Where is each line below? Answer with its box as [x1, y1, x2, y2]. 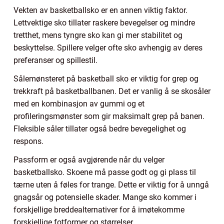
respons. [13, 136, 43, 146]
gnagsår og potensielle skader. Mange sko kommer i [13, 192, 196, 202]
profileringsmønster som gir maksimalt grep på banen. [13, 111, 204, 121]
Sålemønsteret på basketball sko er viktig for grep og [13, 74, 198, 84]
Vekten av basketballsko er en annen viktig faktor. [13, 5, 187, 15]
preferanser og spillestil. [13, 55, 97, 65]
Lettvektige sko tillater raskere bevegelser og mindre [13, 18, 195, 28]
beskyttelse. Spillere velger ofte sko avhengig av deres [13, 43, 202, 53]
